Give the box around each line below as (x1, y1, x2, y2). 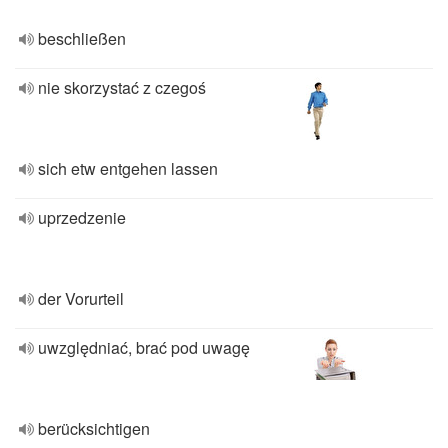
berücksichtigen (38, 417, 150, 440)
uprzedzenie (38, 206, 126, 229)
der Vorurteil (38, 287, 124, 310)
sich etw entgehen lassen (38, 157, 218, 180)
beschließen (38, 27, 126, 50)
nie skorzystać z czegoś (38, 76, 206, 99)
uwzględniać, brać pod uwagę (38, 336, 250, 359)
